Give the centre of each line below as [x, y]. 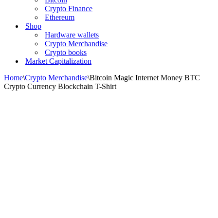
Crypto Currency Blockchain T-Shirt [60, 86]
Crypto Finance [69, 9]
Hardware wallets [72, 35]
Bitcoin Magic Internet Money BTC [145, 78]
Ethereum [60, 17]
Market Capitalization [58, 61]
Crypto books [66, 52]
